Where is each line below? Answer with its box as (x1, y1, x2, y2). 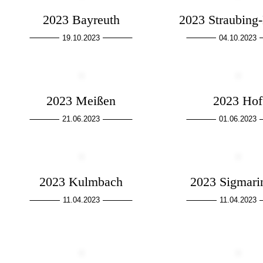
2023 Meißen (46, 93, 116, 109)
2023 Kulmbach (39, 174, 123, 190)
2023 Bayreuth (42, 12, 120, 27)
